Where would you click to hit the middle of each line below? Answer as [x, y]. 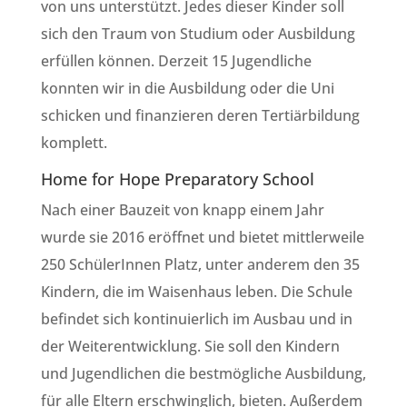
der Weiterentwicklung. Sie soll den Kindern [190, 346]
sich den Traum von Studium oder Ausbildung [198, 34]
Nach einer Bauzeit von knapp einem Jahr [182, 210]
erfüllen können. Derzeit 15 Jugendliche [176, 61]
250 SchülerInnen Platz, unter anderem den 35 [200, 264]
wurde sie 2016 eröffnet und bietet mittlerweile [202, 237]
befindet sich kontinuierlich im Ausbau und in [196, 319]
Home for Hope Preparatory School [177, 179]
